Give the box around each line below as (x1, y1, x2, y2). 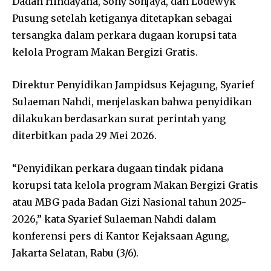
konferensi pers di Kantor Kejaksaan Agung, (12, 230, 229, 243)
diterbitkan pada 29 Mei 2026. (12, 129, 157, 142)
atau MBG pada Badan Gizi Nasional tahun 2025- (12, 196, 246, 209)
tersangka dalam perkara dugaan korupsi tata (12, 29, 237, 42)
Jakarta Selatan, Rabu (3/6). (12, 247, 139, 260)
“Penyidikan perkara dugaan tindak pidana (12, 162, 223, 175)
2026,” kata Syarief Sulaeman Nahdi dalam (12, 213, 216, 226)
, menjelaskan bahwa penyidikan (91, 96, 252, 108)
